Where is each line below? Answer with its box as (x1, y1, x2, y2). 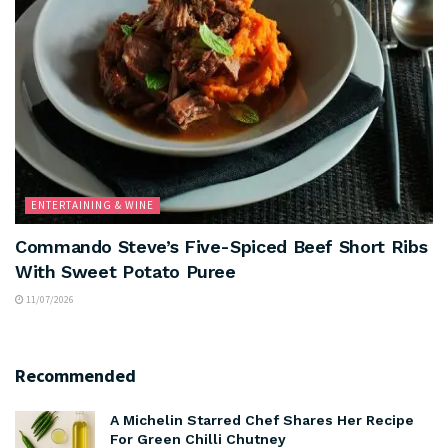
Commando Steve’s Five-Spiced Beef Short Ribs (15, 235, 428, 257)
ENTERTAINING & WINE (31, 197, 154, 212)
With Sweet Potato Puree (15, 260, 236, 282)
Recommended (15, 363, 136, 387)
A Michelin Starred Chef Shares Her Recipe (110, 411, 414, 428)
